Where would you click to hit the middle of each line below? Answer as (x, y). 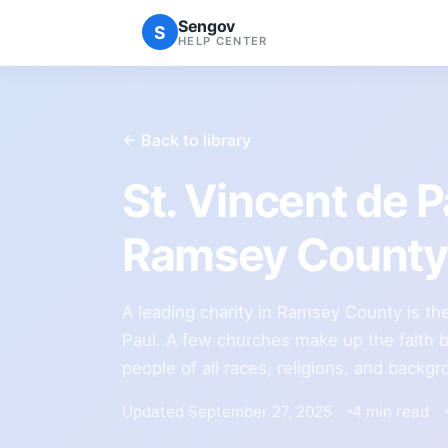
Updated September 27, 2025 (227, 411)
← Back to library (186, 139)
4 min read (390, 411)
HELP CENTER (223, 40)
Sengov (207, 25)
